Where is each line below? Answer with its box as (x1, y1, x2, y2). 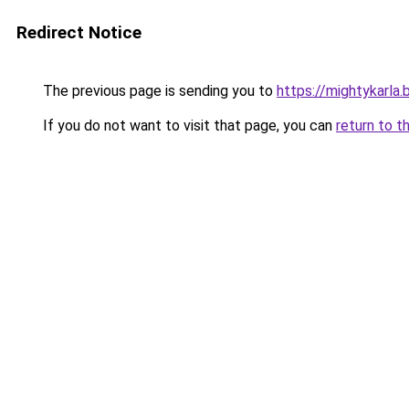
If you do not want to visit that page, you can (39, 117, 336, 134)
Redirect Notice (16, 22, 142, 43)
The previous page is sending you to (39, 82, 277, 100)
